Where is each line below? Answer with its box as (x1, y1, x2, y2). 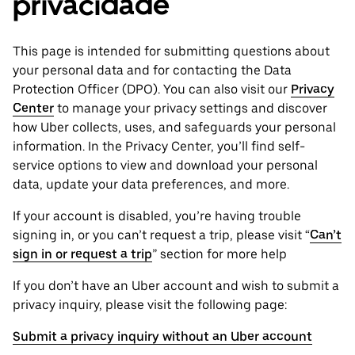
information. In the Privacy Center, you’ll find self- (13, 139, 305, 155)
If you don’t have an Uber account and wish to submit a (13, 278, 339, 294)
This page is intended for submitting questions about (13, 44, 330, 59)
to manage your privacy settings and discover (54, 101, 327, 116)
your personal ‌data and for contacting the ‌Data (13, 63, 292, 78)
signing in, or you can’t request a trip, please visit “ (13, 227, 310, 243)
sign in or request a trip (13, 246, 152, 262)
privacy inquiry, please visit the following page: (13, 297, 287, 313)
